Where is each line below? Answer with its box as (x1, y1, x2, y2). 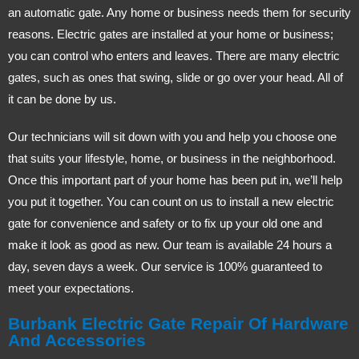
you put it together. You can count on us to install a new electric (8, 194, 334, 208)
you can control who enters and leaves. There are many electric (8, 48, 340, 63)
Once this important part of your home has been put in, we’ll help (8, 172, 342, 187)
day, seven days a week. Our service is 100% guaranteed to (8, 259, 322, 273)
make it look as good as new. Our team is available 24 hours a (8, 237, 332, 252)
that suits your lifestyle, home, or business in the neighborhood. (8, 151, 336, 165)
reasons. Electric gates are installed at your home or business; (8, 26, 333, 41)
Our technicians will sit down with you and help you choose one (8, 129, 337, 143)
